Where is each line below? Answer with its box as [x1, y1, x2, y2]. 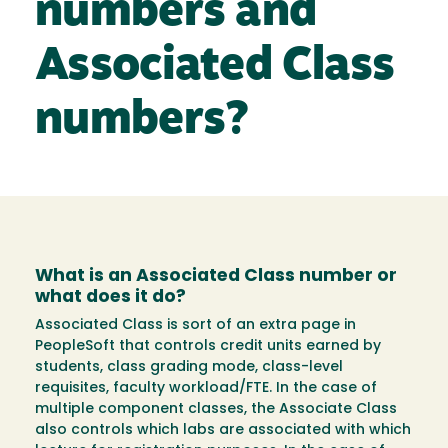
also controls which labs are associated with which [35, 423, 411, 439]
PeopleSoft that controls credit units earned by [35, 339, 381, 355]
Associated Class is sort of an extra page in [35, 318, 356, 334]
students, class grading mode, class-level [35, 360, 343, 376]
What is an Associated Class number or [35, 268, 397, 286]
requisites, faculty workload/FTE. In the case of [35, 381, 377, 397]
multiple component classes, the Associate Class [35, 402, 397, 418]
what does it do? [35, 289, 186, 307]
